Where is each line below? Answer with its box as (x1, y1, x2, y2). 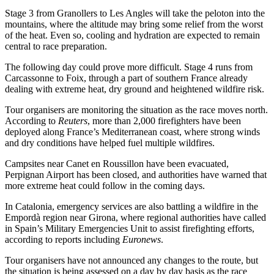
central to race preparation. (5, 40, 107, 51)
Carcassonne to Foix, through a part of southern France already (5, 72, 248, 83)
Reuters (58, 115, 87, 126)
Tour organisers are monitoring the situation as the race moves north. (5, 104, 268, 115)
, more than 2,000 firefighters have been (87, 115, 241, 126)
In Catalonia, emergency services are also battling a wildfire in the (5, 201, 258, 212)
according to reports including (5, 234, 122, 245)
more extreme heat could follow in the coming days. (5, 180, 205, 191)
